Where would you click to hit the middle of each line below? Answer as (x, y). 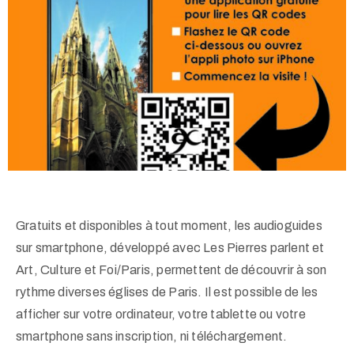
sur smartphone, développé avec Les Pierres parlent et (170, 248)
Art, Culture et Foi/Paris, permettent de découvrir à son (171, 270)
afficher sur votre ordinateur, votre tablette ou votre (161, 314)
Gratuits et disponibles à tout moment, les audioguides (169, 226)
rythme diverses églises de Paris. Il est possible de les (167, 292)
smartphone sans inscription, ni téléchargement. (152, 337)
